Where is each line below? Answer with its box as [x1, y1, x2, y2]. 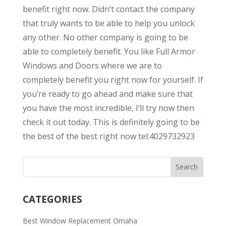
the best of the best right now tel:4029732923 [22, 130, 195, 142]
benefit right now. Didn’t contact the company [22, 3, 195, 15]
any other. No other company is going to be [22, 31, 188, 43]
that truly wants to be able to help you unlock [22, 17, 195, 29]
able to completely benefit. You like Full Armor [22, 45, 195, 57]
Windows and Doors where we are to [22, 60, 162, 71]
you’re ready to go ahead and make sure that [22, 88, 193, 99]
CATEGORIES [22, 192, 82, 206]
